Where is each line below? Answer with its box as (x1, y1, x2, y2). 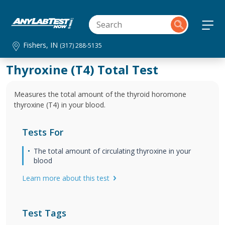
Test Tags (22, 207, 66, 219)
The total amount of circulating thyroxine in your (34, 146, 191, 156)
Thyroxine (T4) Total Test (6, 61, 158, 78)
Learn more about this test (22, 173, 109, 183)
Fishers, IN (23, 40, 60, 50)
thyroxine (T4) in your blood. (14, 100, 105, 109)
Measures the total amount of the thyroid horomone (14, 89, 186, 99)
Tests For (22, 126, 63, 138)
